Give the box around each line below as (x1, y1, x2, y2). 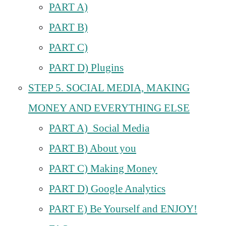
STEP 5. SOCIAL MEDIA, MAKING (28, 81, 190, 94)
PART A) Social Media (49, 122, 149, 134)
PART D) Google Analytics (49, 182, 165, 195)
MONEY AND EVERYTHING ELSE (28, 101, 190, 114)
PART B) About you (49, 142, 136, 154)
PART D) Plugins (49, 61, 124, 74)
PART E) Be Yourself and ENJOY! (49, 202, 197, 215)
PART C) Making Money (49, 162, 157, 175)
